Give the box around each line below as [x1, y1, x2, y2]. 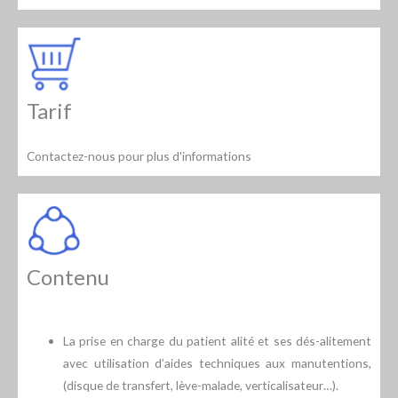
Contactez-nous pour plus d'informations [27, 148, 251, 164]
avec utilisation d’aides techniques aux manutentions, [63, 355, 371, 371]
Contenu [27, 264, 109, 291]
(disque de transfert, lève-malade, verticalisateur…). [63, 378, 339, 394]
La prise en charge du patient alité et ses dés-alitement [63, 333, 371, 349]
